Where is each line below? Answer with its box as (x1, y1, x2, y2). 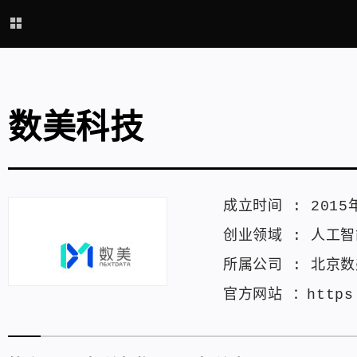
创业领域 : (223, 228, 311, 244)
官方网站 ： (223, 287, 308, 303)
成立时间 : (223, 198, 311, 214)
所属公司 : (223, 257, 311, 273)
